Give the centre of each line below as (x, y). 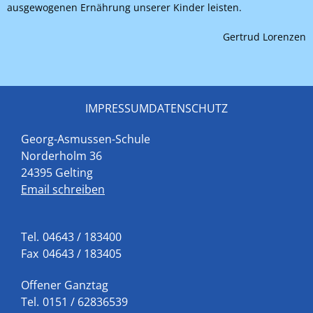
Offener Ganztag (65, 285)
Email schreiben (63, 189)
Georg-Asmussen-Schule (86, 139)
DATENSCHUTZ (188, 108)
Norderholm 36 (61, 156)
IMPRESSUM (117, 108)
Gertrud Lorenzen (264, 37)
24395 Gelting (57, 173)
